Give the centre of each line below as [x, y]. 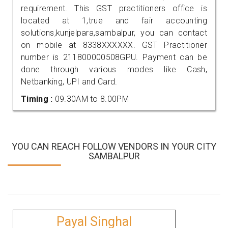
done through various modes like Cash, [114, 69]
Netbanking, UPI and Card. [69, 81]
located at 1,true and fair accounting [114, 20]
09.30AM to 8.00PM [92, 99]
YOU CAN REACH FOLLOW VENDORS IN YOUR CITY [114, 146]
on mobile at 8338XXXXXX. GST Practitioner [114, 45]
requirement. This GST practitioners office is [114, 8]
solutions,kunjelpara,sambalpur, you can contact [114, 33]
